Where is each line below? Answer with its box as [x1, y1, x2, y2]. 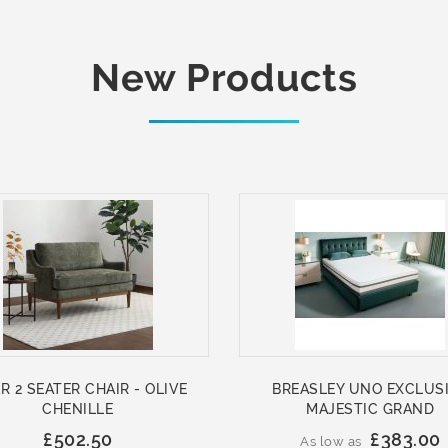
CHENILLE [42, 400, 114, 417]
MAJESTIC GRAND [306, 400, 435, 417]
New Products [90, 54, 358, 100]
